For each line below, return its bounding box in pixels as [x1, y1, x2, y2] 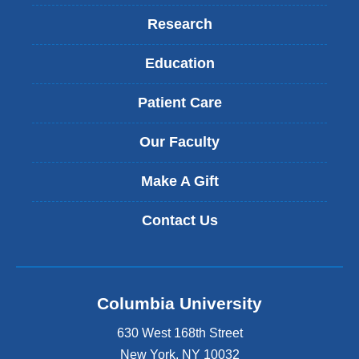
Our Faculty [139, 134, 220, 150]
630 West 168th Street [116, 326, 243, 340]
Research [147, 16, 212, 32]
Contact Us [141, 212, 218, 228]
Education [144, 55, 215, 71]
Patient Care [137, 95, 222, 111]
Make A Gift [140, 173, 219, 189]
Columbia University [97, 293, 262, 313]
